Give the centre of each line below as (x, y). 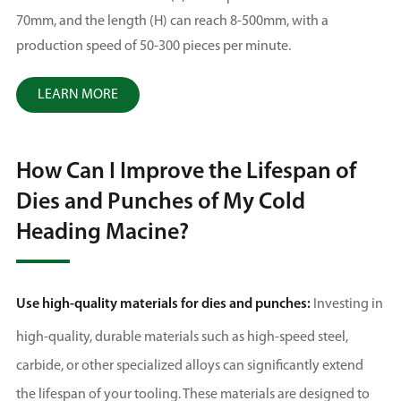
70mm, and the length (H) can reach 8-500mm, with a (172, 22)
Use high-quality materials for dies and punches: (163, 305)
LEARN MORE (77, 95)
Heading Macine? (102, 234)
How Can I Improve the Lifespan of (186, 173)
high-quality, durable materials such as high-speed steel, (182, 338)
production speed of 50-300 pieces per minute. (153, 47)
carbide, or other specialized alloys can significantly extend (189, 367)
